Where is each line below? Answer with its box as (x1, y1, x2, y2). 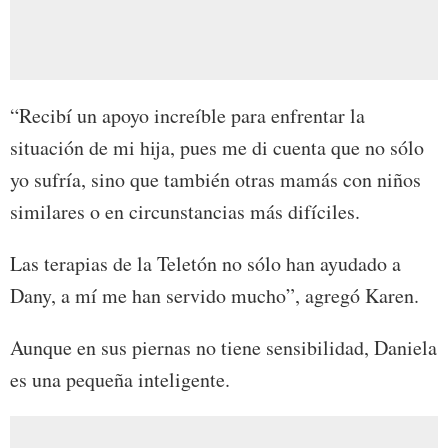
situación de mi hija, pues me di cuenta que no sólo (10, 133, 424, 161)
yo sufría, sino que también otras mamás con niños (10, 165, 421, 193)
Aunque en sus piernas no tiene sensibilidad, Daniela (10, 333, 437, 361)
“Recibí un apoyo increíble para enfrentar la (10, 101, 365, 129)
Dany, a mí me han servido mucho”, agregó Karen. (10, 281, 419, 309)
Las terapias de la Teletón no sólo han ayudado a (10, 249, 401, 277)
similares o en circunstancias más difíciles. (10, 197, 360, 225)
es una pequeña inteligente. (10, 365, 230, 393)
